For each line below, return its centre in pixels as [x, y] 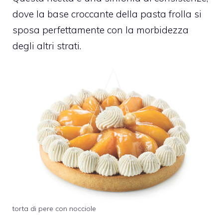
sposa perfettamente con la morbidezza [101, 30]
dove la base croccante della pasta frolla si [107, 14]
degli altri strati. [47, 46]
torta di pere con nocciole [54, 209]
